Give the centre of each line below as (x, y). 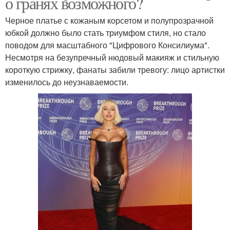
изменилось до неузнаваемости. (67, 82)
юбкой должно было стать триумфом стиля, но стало (106, 32)
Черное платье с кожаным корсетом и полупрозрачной (109, 20)
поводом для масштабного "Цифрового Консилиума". (107, 45)
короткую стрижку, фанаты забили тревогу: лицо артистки (115, 69)
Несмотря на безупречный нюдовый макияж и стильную (112, 57)
